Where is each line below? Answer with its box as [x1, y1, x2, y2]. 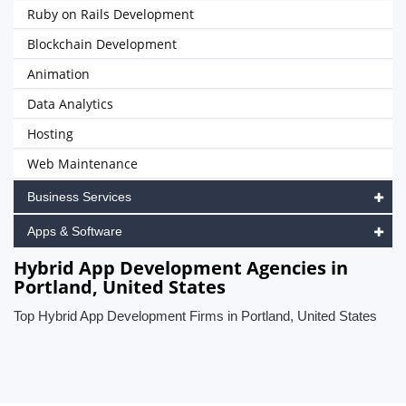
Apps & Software [27, 224, 122, 238]
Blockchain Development [27, 35, 177, 53]
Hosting [27, 125, 73, 142]
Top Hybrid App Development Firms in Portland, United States [14, 308, 377, 324]
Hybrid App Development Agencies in [14, 256, 348, 280]
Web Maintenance [27, 155, 138, 172]
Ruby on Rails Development [27, 5, 194, 23]
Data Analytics [27, 95, 113, 112]
